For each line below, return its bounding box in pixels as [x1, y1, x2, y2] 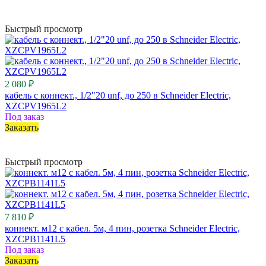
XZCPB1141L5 [5, 233, 65, 244]
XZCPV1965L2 [5, 100, 66, 111]
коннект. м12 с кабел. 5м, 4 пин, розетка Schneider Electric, [5, 223, 240, 233]
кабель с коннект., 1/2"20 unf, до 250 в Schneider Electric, [5, 90, 231, 100]
